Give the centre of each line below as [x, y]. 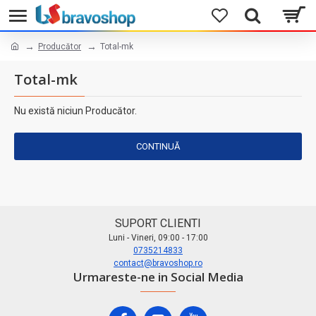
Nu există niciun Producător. [75, 111]
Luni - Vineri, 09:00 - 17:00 [158, 238]
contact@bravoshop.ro [158, 263]
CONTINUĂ [158, 146]
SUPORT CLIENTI [158, 223]
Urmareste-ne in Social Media [158, 277]
